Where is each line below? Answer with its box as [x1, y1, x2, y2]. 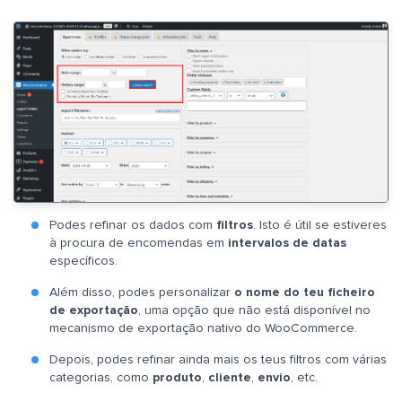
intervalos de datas [228, 236, 346, 249]
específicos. [49, 254, 118, 267]
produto [153, 371, 202, 384]
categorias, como [49, 371, 153, 384]
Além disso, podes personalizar [49, 285, 234, 299]
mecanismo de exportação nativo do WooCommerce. [49, 321, 357, 335]
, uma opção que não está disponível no [138, 303, 371, 317]
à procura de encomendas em [49, 236, 228, 249]
